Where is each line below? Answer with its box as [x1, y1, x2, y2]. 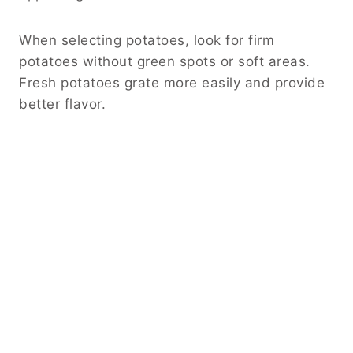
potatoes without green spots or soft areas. [19, 54, 310, 70]
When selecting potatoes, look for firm [19, 32, 274, 49]
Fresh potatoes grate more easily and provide [19, 75, 325, 91]
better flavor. [19, 96, 106, 113]
